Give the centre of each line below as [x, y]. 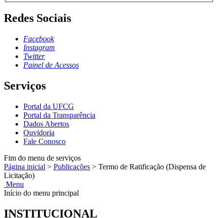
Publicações [72, 167]
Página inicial [25, 167]
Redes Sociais [37, 18]
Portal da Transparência [59, 115]
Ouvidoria [39, 133]
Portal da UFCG [49, 107]
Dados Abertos [46, 124]
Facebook [39, 39]
